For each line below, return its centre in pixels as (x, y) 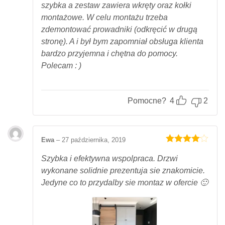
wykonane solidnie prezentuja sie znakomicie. (123, 171)
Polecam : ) (61, 65)
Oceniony (181, 150)
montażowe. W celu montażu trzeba (104, 17)
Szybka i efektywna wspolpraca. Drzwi (109, 159)
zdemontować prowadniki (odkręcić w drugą (119, 29)
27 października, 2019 (94, 140)
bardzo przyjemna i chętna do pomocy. (109, 53)
